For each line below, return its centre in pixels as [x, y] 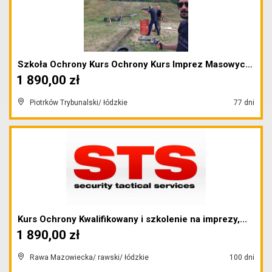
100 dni [241, 257]
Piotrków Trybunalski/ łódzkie [79, 103]
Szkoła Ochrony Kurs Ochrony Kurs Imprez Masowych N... [249, 64]
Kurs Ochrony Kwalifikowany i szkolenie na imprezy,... [132, 219]
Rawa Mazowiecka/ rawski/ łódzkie [89, 257]
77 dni [243, 103]
